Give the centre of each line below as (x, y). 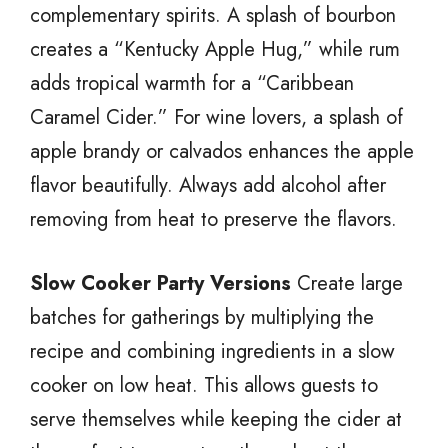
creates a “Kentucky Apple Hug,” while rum (215, 49)
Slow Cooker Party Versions (160, 283)
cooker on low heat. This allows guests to (204, 385)
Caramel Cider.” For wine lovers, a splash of (216, 117)
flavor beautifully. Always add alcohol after (208, 185)
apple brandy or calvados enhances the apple (222, 151)
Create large (347, 283)
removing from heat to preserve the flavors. (213, 219)
